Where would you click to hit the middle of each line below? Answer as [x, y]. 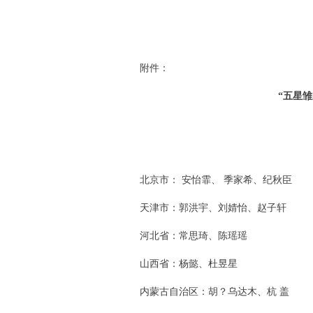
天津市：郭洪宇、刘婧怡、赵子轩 [203, 208]
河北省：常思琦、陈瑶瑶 [184, 236]
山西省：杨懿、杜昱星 [179, 264]
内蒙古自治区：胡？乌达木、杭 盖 [205, 292]
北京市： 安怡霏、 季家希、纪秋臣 [206, 180]
